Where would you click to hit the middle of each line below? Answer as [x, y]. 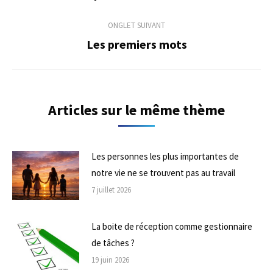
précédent [156, 9]
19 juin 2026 [110, 260]
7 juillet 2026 [111, 190]
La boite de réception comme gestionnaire [172, 226]
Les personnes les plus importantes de [165, 156]
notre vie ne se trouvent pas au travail [163, 173]
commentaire [71, 18]
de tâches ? [113, 243]
